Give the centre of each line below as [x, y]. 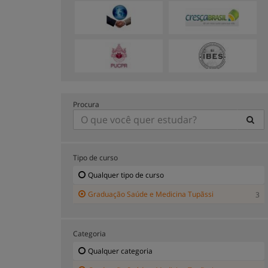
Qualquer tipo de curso [126, 175]
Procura [86, 104]
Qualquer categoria [120, 251]
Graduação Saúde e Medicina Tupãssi [151, 194]
